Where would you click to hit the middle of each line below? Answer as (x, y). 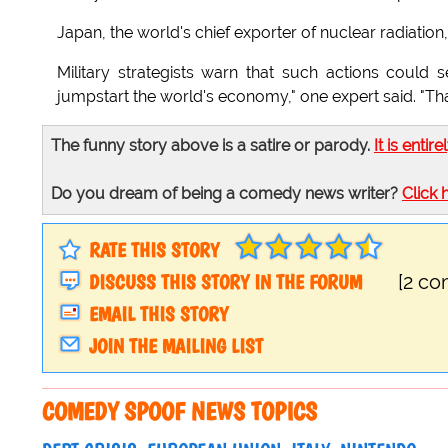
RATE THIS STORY (154, 250)
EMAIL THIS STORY (158, 314)
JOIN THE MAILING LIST (176, 346)
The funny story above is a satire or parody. (212, 146)
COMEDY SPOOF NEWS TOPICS (179, 411)
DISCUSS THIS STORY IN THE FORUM (225, 282)
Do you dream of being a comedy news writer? (226, 194)
